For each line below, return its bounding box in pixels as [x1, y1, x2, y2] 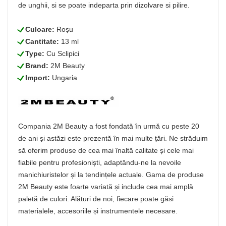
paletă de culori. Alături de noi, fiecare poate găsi [18, 195, 174, 203]
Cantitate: [25, 37, 59, 46]
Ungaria [50, 74, 77, 82]
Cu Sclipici [44, 49, 79, 58]
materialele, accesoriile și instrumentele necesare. [18, 207, 178, 215]
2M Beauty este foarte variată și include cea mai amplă [18, 183, 193, 191]
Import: [25, 74, 50, 82]
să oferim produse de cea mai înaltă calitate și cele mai [18, 146, 194, 155]
